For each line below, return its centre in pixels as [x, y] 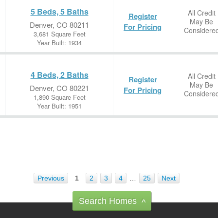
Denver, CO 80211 [59, 25]
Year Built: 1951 [59, 106]
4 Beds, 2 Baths [59, 75]
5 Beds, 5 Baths [59, 11]
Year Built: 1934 [59, 43]
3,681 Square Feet [59, 34]
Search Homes [108, 201]
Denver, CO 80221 [59, 88]
